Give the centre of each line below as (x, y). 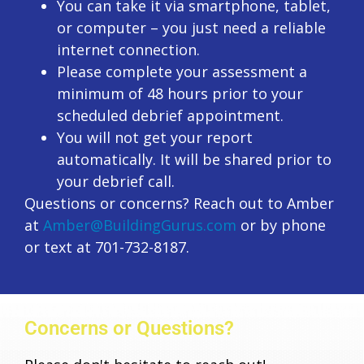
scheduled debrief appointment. (170, 116)
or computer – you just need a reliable (191, 28)
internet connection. (128, 50)
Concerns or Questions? (129, 329)
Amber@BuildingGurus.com (140, 225)
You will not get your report (155, 138)
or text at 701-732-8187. (107, 247)
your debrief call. (116, 182)
